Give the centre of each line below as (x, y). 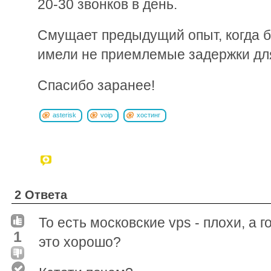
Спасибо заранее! (96, 85)
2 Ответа (41, 194)
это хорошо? (80, 242)
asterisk (64, 115)
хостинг (149, 115)
